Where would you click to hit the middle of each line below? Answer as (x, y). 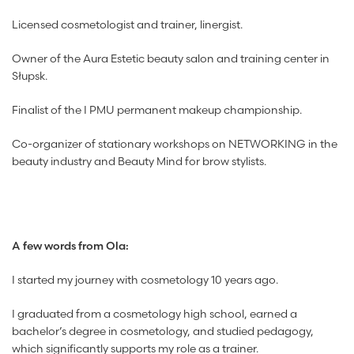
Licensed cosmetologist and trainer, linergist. (127, 24)
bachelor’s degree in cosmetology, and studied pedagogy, (163, 331)
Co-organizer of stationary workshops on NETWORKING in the (175, 144)
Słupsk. (30, 76)
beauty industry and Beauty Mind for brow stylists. (139, 161)
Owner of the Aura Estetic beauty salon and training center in (171, 58)
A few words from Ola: (70, 246)
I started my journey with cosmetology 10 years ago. (145, 280)
